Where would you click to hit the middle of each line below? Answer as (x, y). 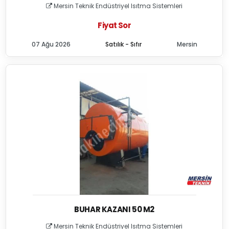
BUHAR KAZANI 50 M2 (114, 209)
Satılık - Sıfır (124, 44)
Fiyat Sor (114, 25)
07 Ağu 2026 (51, 44)
